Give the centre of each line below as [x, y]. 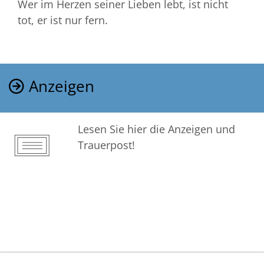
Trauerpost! [106, 145]
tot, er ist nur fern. [63, 20]
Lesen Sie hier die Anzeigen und [156, 129]
